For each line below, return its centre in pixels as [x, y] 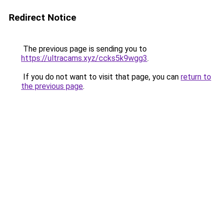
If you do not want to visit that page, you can [101, 77]
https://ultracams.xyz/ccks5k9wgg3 [84, 58]
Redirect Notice [42, 17]
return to [196, 77]
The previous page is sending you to [84, 49]
